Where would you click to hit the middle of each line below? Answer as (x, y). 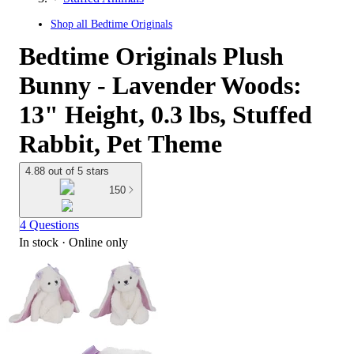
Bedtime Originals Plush (151, 56)
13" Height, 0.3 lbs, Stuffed (166, 115)
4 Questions (49, 225)
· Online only (93, 243)
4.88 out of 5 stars (67, 171)
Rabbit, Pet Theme (121, 144)
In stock (39, 243)
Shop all (71, 24)
